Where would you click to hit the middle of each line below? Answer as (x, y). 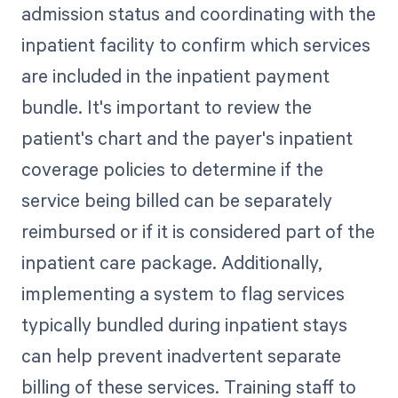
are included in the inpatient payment (175, 75)
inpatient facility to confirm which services (195, 44)
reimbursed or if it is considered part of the (198, 231)
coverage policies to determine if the (172, 168)
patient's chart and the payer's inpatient (187, 137)
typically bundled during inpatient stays (184, 324)
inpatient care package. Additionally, (171, 262)
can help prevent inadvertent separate (181, 355)
